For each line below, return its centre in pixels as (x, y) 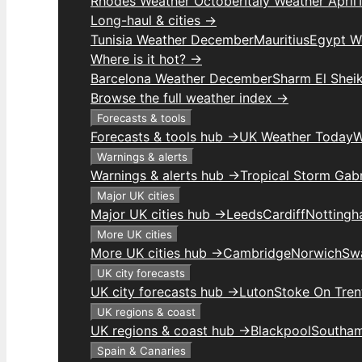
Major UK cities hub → (158, 214)
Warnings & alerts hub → (165, 175)
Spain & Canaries (141, 351)
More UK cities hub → (157, 253)
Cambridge (257, 253)
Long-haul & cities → (154, 20)
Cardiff (284, 214)
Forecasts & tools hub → (165, 137)
